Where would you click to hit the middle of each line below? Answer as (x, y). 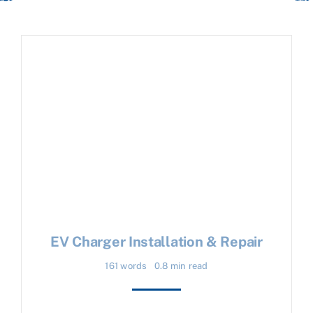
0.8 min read (181, 266)
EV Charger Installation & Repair (156, 242)
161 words (126, 266)
